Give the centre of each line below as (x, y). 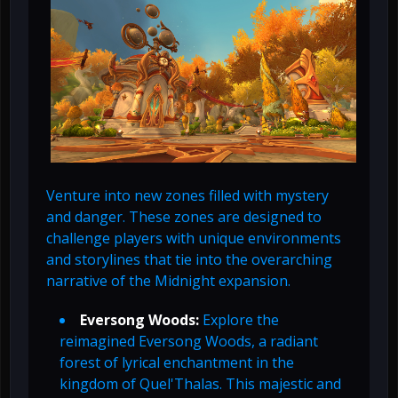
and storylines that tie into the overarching (189, 260)
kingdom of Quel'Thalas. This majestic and (200, 384)
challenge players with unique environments (194, 239)
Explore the (239, 320)
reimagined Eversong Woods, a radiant (189, 342)
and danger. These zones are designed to (184, 217)
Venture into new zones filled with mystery (187, 196)
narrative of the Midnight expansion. (168, 281)
